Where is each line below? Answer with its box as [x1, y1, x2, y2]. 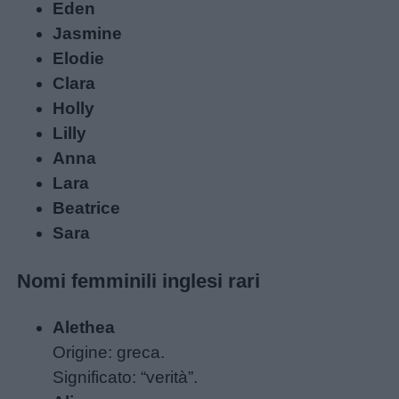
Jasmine [53, 24, 123, 44]
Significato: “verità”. [53, 368, 199, 387]
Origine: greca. [53, 343, 166, 362]
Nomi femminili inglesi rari [17, 269, 261, 292]
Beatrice [53, 199, 121, 218]
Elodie [53, 49, 105, 69]
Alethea [53, 318, 116, 338]
